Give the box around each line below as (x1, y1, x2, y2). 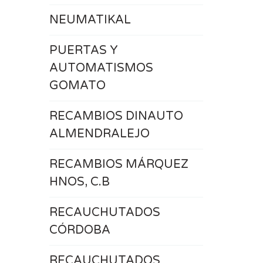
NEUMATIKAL (49, 13, 131, 27)
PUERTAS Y (49, 43, 118, 58)
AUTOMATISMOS (49, 61, 153, 75)
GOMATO (49, 79, 106, 93)
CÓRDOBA (49, 223, 110, 237)
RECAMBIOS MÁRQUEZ (49, 157, 188, 171)
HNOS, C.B (49, 175, 110, 189)
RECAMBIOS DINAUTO (49, 109, 183, 123)
